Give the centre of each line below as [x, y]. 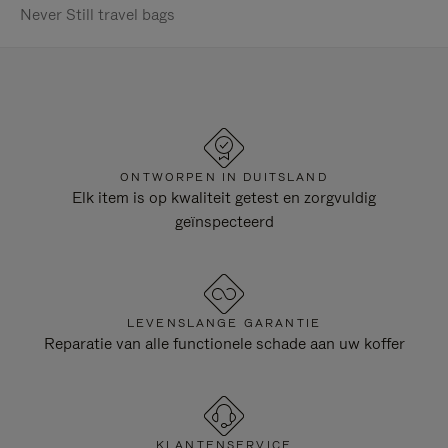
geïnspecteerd [224, 221]
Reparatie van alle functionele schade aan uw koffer [224, 343]
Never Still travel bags [97, 14]
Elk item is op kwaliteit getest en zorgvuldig [224, 197]
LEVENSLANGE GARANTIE [224, 323]
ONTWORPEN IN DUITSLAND [224, 177]
